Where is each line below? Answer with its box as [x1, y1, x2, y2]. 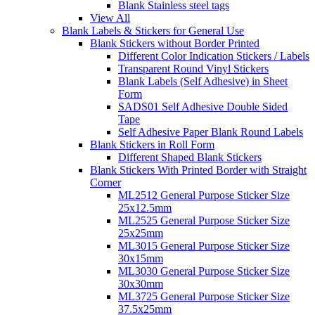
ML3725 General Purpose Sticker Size [118, 290, 290, 302]
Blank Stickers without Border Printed [90, 37, 259, 49]
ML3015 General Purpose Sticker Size [118, 240, 290, 252]
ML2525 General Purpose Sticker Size [118, 214, 290, 226]
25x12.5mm [118, 202, 172, 214]
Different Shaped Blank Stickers [118, 151, 262, 163]
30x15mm [118, 252, 163, 264]
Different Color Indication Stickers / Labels [118, 50, 309, 62]
